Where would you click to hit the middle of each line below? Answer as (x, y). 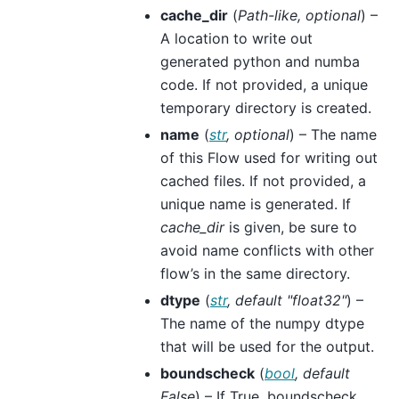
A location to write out (236, 38)
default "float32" (291, 300)
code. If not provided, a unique (264, 84)
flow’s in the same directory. (255, 273)
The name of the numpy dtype (262, 323)
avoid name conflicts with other (267, 250)
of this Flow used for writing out (269, 157)
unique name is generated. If (256, 204)
